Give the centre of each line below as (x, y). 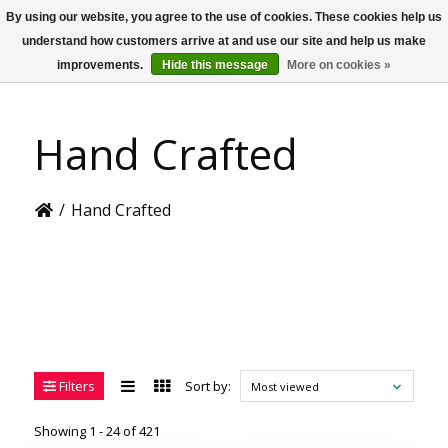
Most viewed (285, 386)
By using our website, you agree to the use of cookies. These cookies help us (224, 17)
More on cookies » (339, 65)
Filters (75, 386)
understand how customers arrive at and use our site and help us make (224, 41)
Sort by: (207, 386)
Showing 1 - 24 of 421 (96, 431)
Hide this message (215, 65)
